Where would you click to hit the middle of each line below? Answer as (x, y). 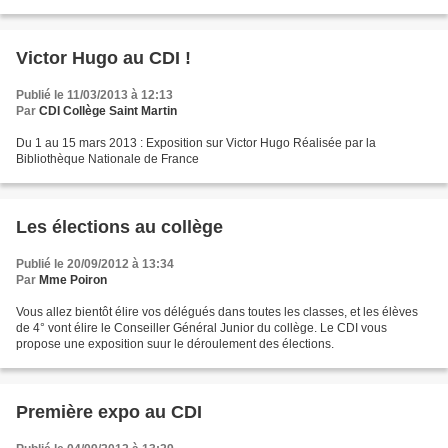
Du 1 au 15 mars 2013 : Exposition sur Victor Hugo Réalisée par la (196, 143)
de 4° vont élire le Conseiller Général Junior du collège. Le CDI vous (201, 328)
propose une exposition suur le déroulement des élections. (175, 344)
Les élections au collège (119, 227)
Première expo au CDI (109, 412)
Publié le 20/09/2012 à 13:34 (95, 264)
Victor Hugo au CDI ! (103, 58)
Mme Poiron (73, 280)
